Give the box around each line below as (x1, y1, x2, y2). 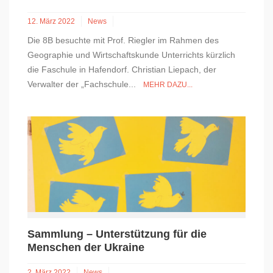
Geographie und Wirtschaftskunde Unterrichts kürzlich (27, 50, 235, 60)
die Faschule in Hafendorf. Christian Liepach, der (27, 65, 216, 75)
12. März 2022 (27, 17, 75, 26)
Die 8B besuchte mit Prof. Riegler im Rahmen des (27, 35, 219, 46)
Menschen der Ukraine (27, 241, 144, 254)
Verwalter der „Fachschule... (27, 79, 143, 90)
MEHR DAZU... (143, 80, 193, 90)
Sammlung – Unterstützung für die (27, 228, 207, 241)
